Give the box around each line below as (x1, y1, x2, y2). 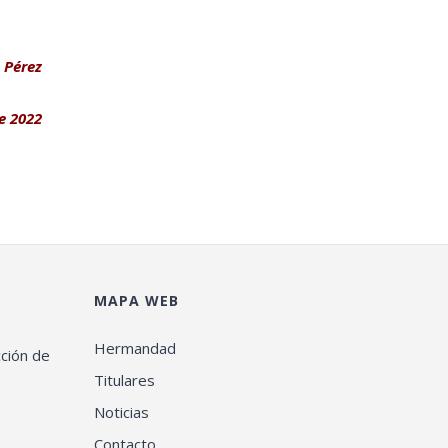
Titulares (93, 370, 155, 390)
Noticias (93, 402, 149, 422)
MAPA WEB (93, 291, 179, 310)
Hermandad (93, 338, 176, 358)
